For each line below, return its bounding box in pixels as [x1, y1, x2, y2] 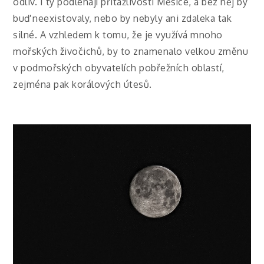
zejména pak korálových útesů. [13, 78, 152, 91]
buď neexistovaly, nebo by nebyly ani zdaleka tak [13, 12, 232, 25]
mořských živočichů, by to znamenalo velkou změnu [13, 45, 249, 58]
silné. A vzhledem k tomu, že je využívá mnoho [13, 29, 223, 41]
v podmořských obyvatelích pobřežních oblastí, [13, 62, 225, 74]
